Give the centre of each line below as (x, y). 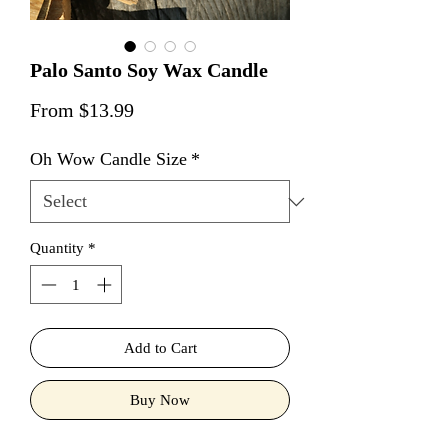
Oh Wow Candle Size (108, 159)
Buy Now (160, 399)
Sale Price (174, 109)
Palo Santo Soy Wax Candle (149, 70)
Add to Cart (160, 347)
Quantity (57, 248)
